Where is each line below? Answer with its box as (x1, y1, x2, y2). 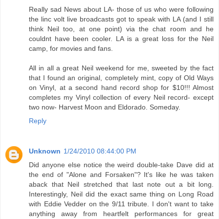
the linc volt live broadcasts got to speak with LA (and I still (29, 15, 214, 23)
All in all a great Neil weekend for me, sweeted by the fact (29, 64, 214, 72)
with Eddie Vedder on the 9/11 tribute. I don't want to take (29, 200, 214, 208)
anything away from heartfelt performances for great (29, 210, 214, 218)
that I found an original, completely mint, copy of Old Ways (29, 74, 214, 82)
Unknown (29, 147, 61, 155)
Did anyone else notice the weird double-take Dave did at (29, 161, 214, 169)
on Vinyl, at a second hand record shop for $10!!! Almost (29, 84, 214, 92)
